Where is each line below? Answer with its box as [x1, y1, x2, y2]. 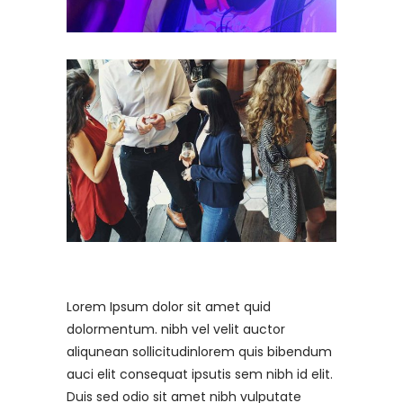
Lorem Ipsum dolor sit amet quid [67, 297, 271, 316]
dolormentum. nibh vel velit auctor [67, 319, 285, 338]
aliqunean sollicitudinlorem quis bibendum [67, 342, 332, 361]
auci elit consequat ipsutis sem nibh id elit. [67, 364, 333, 383]
